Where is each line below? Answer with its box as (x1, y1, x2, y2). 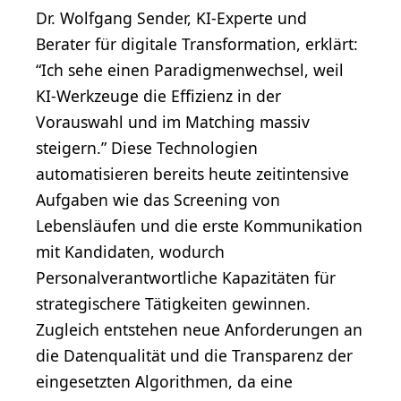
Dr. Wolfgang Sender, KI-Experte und (36, 6, 307, 29)
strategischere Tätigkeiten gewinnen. (36, 292, 311, 314)
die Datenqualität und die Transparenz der (36, 344, 353, 366)
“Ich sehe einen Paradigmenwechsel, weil (36, 58, 344, 81)
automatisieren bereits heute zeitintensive (36, 162, 349, 184)
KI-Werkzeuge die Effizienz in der (36, 84, 281, 107)
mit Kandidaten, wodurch (36, 240, 225, 262)
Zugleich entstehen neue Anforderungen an (36, 318, 363, 340)
